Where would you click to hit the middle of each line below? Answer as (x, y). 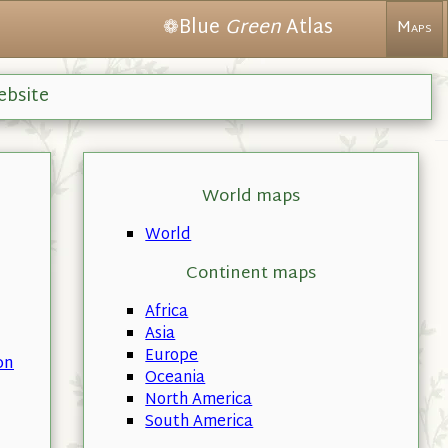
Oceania (175, 379)
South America (199, 423)
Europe (172, 357)
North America (199, 401)
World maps (250, 196)
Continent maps (250, 273)
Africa (167, 313)
